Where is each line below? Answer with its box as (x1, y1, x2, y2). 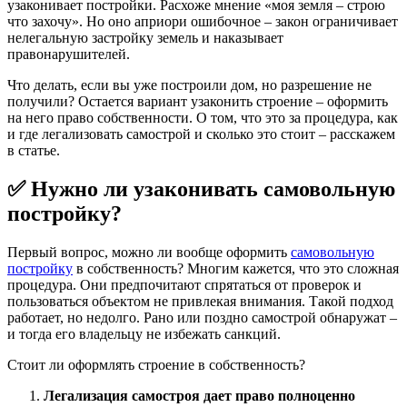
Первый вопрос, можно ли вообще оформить (7, 243, 291, 260)
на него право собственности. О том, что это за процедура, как (7, 109, 398, 125)
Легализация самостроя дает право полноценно (44, 387, 355, 403)
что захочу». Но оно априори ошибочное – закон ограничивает (7, 13, 398, 29)
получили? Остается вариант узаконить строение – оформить (7, 93, 388, 109)
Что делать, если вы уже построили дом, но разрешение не (7, 76, 372, 93)
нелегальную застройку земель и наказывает (7, 29, 283, 45)
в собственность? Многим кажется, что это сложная (73, 260, 399, 276)
